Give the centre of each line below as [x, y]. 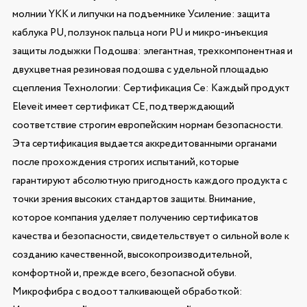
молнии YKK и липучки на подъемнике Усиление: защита [141, 14]
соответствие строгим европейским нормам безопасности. [147, 125]
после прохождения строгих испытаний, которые [125, 162]
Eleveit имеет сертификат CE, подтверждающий [123, 107]
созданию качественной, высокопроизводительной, [132, 255]
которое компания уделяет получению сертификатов [135, 218]
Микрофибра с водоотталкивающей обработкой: [127, 292]
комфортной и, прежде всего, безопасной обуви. [124, 273]
